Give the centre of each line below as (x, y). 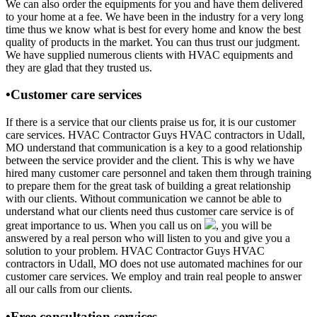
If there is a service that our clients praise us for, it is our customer (151, 122)
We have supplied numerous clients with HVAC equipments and (149, 54)
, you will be (244, 225)
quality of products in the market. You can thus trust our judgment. (153, 42)
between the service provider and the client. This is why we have (150, 160)
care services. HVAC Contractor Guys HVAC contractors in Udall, (155, 134)
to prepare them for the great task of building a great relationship (148, 185)
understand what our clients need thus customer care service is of (150, 211)
